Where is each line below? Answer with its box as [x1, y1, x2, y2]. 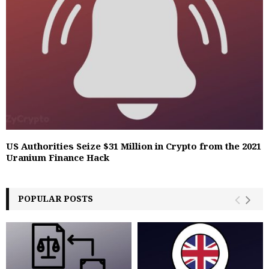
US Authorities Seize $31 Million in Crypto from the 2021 [6, 139, 261, 152]
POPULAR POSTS [18, 192, 93, 204]
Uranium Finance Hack [6, 151, 109, 163]
